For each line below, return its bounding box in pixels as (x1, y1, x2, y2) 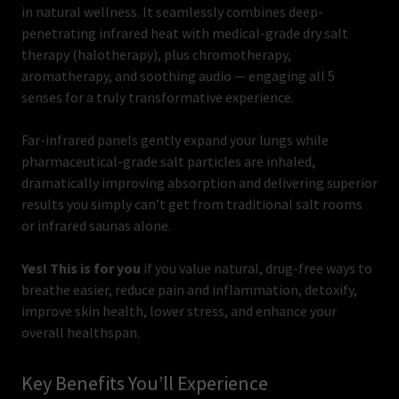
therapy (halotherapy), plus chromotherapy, (21, 45, 291, 63)
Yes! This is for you (21, 259, 141, 277)
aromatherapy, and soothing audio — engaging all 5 (21, 67, 335, 85)
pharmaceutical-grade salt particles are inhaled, (21, 152, 315, 170)
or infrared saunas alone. (21, 216, 171, 234)
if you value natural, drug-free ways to (141, 259, 372, 277)
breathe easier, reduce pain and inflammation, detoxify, (21, 281, 357, 298)
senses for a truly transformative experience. (21, 88, 294, 106)
